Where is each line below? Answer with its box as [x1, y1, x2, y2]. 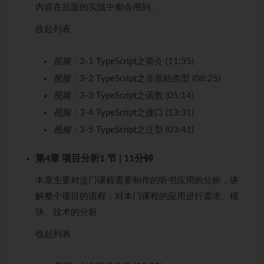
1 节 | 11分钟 [100, 153, 153, 163]
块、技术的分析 [35, 207, 97, 217]
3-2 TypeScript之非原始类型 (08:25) [80, 74, 220, 83]
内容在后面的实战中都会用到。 [35, 2, 159, 12]
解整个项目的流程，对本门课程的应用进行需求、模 [35, 192, 239, 201]
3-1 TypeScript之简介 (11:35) [80, 57, 194, 66]
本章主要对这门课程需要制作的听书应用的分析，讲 [35, 176, 239, 185]
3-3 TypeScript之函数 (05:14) [80, 91, 194, 100]
